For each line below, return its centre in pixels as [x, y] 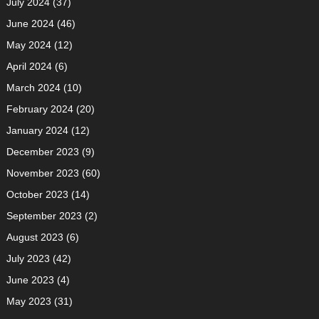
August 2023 [35, 237]
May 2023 [28, 301]
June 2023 [30, 279]
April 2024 [29, 66]
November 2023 [42, 173]
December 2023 [42, 151]
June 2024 [30, 23]
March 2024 [33, 87]
